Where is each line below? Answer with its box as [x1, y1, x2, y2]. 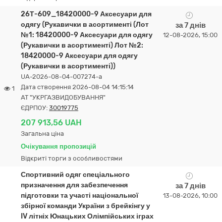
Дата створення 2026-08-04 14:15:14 [21, 83, 134, 91]
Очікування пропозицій [21, 143, 96, 150]
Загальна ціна [21, 130, 64, 137]
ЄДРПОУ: [21, 104, 49, 111]
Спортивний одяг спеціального [21, 170, 130, 179]
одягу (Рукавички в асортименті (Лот [21, 20, 149, 29]
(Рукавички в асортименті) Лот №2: [21, 41, 143, 50]
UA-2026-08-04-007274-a [21, 73, 102, 80]
